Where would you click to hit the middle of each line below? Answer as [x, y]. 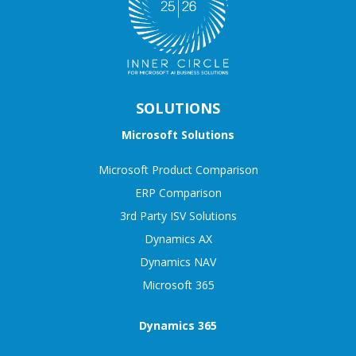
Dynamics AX [178, 238]
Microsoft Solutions [178, 134]
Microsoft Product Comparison [178, 169]
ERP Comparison [178, 192]
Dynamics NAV [178, 261]
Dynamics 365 [178, 325]
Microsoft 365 [178, 284]
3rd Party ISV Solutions [178, 215]
